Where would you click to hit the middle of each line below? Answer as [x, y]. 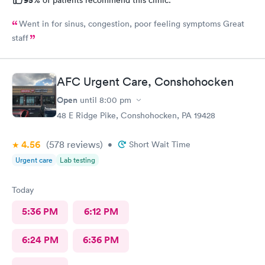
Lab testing [77, 160]
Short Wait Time [160, 144]
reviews [82, 144]
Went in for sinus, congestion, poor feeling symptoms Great [132, 23]
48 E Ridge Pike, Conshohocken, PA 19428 [136, 115]
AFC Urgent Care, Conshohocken [145, 82]
